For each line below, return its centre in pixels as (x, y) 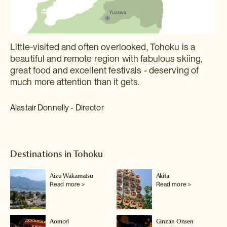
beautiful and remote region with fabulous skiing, (107, 59)
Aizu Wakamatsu (72, 176)
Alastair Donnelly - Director (57, 108)
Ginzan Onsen (175, 222)
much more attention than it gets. (75, 82)
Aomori (60, 222)
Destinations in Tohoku (57, 154)
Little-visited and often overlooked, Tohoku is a (103, 47)
